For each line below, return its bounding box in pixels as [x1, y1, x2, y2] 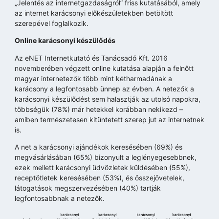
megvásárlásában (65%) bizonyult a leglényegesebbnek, [15, 153, 197, 162]
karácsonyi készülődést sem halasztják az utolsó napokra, [15, 94, 200, 103]
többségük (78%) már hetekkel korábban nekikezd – [15, 105, 183, 113]
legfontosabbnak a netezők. [15, 194, 105, 203]
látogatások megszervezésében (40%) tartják [15, 184, 161, 193]
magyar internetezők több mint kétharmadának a [15, 74, 172, 83]
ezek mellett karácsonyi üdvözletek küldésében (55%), [15, 163, 190, 172]
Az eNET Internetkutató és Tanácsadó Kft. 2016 [15, 53, 168, 62]
